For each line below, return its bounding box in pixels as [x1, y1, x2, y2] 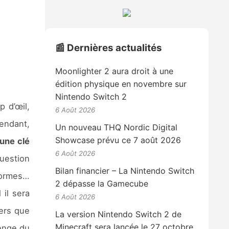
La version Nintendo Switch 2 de [55, 209, 182, 219]
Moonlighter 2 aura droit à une [55, 65, 174, 76]
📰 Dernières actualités [55, 42, 163, 54]
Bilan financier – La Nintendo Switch [55, 165, 195, 176]
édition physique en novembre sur [55, 78, 187, 89]
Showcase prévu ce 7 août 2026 [55, 134, 181, 145]
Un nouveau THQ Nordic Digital [55, 122, 178, 132]
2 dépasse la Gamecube [55, 178, 149, 189]
